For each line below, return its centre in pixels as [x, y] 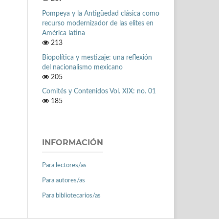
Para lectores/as [64, 166]
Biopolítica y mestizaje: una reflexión [97, 57]
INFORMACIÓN [73, 143]
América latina [64, 33]
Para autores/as [64, 181]
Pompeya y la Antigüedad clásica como [101, 13]
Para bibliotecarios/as [71, 196]
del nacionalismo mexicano [82, 67]
